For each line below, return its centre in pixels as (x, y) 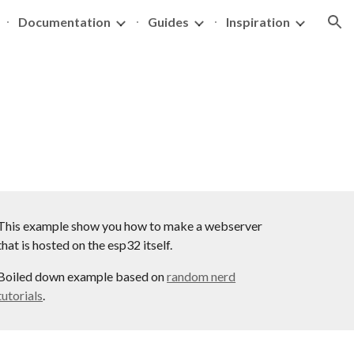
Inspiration (258, 22)
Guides (168, 22)
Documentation (64, 22)
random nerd (201, 276)
